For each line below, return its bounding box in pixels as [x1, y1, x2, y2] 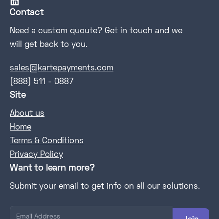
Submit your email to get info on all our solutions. [10, 182, 200, 191]
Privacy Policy [10, 151, 63, 159]
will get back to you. [10, 41, 88, 49]
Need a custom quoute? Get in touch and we [10, 27, 182, 35]
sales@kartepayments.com [10, 64, 113, 72]
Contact [10, 8, 44, 17]
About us [10, 109, 44, 118]
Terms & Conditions [10, 137, 84, 145]
